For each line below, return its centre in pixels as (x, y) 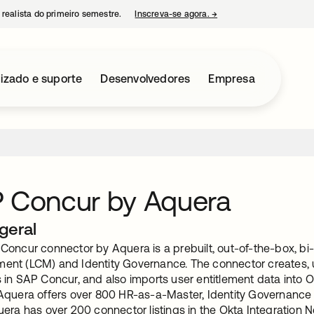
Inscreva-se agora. (173, 14)
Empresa (232, 78)
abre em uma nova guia (265, 14)
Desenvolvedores (145, 78)
